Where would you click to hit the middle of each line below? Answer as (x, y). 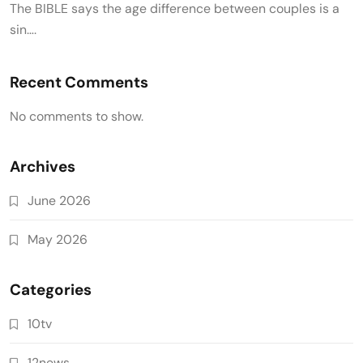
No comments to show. (77, 116)
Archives (43, 166)
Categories (51, 289)
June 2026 (59, 200)
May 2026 (58, 239)
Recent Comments (79, 82)
